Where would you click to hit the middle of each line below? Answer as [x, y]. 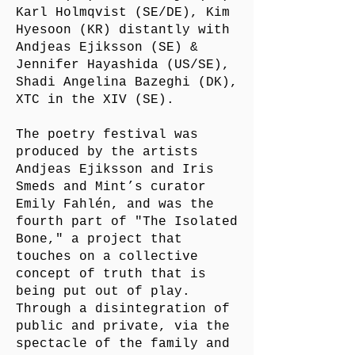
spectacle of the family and [123, 344]
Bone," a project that [99, 239]
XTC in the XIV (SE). [95, 100]
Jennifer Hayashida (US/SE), [123, 65]
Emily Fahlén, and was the [115, 204]
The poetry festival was [107, 135]
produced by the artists [107, 152]
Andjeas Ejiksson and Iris [115, 170]
